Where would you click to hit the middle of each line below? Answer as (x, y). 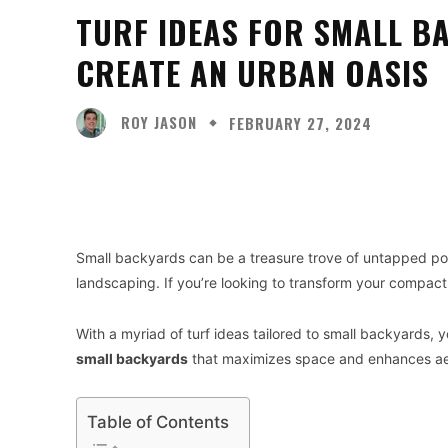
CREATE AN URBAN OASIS (252, 72)
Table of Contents (158, 421)
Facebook (270, 177)
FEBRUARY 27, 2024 (300, 122)
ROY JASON (159, 122)
